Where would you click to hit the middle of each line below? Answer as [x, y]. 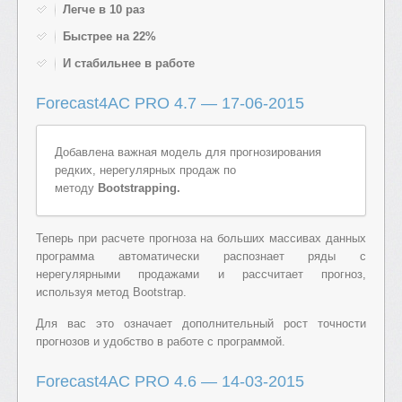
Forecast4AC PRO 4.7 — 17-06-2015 [170, 103]
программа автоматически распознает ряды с [201, 256]
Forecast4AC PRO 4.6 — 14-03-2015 [170, 381]
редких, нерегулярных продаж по [145, 170]
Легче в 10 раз [104, 9]
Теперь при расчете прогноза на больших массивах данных [201, 238]
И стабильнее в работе [129, 63]
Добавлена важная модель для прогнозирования [188, 152]
